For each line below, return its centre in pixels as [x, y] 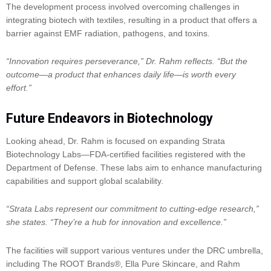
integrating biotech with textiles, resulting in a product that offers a [132, 20]
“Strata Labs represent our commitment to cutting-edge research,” [132, 209]
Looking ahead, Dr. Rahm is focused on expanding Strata [116, 141]
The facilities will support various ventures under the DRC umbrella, [135, 250]
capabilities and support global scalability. [86, 181]
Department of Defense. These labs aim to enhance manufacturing [134, 167]
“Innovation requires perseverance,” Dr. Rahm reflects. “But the [127, 61]
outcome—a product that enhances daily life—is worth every [121, 75]
